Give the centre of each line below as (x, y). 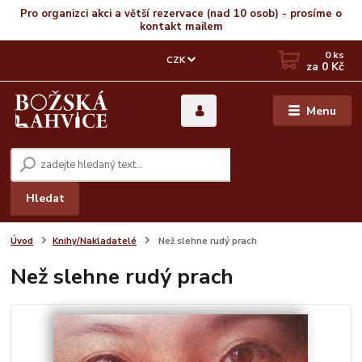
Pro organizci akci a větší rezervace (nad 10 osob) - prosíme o (181, 13)
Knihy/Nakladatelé (95, 241)
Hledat (45, 198)
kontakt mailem (181, 26)
